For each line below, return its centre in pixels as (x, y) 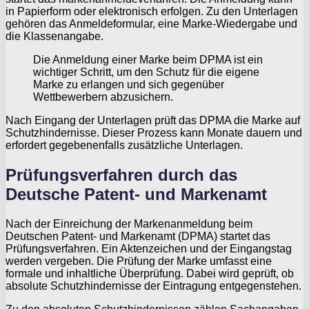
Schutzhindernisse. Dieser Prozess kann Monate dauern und (154, 132)
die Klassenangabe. (54, 36)
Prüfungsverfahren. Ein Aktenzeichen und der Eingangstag (149, 248)
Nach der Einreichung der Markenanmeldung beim (129, 223)
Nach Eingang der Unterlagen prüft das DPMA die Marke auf (153, 120)
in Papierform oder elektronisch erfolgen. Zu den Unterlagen (152, 11)
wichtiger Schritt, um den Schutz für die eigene (146, 72)
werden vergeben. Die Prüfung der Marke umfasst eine (139, 261)
